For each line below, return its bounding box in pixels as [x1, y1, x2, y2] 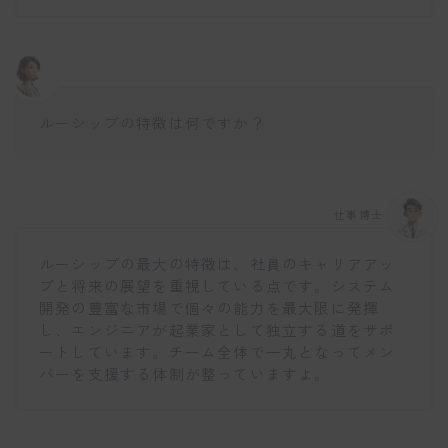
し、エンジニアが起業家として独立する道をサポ [39, 319, 396, 341]
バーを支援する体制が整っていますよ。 [39, 363, 331, 385]
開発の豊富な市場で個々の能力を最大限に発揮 [39, 297, 380, 319]
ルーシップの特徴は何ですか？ [39, 111, 266, 133]
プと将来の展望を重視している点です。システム [39, 275, 396, 297]
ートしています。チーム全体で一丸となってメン [39, 341, 396, 363]
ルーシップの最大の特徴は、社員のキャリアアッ [39, 253, 396, 275]
